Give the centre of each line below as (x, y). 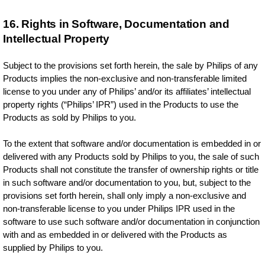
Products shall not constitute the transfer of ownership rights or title (131, 169)
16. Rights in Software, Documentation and (117, 24)
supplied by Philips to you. (53, 248)
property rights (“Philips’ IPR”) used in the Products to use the (121, 104)
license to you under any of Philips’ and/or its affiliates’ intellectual (127, 91)
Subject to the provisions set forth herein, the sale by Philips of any (131, 65)
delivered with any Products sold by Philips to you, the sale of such (131, 156)
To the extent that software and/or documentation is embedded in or (132, 143)
